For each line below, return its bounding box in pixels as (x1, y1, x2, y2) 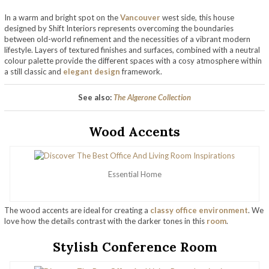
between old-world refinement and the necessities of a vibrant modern (4, 34, 250, 44)
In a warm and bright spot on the (4, 12, 120, 22)
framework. (120, 66, 162, 76)
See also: (78, 92, 112, 103)
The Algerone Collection (113, 92, 191, 103)
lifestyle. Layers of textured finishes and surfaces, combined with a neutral (4, 44, 260, 55)
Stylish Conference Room (52, 239, 217, 256)
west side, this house (160, 12, 234, 22)
